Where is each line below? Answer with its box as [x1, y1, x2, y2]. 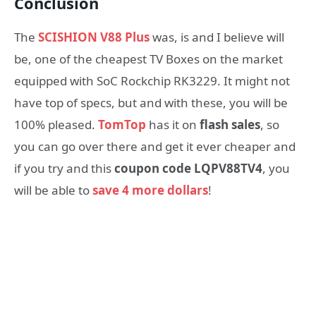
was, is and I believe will [150, 29, 284, 45]
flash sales [197, 116, 260, 133]
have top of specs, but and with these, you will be [14, 95, 288, 111]
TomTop [98, 116, 146, 133]
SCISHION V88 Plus [38, 29, 150, 45]
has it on [146, 116, 197, 133]
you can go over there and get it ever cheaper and [14, 138, 296, 154]
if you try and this [14, 160, 114, 176]
